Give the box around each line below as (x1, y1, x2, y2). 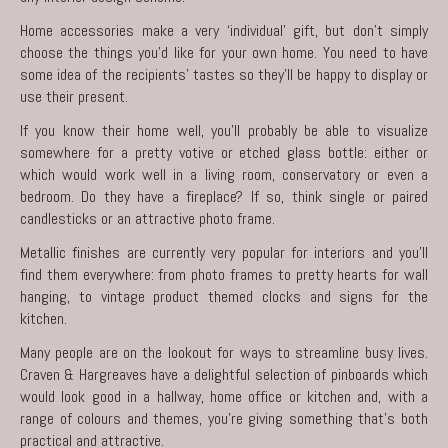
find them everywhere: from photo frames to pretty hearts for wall (20, 263, 428, 285)
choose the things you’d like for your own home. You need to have (20, 41, 428, 63)
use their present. (20, 85, 128, 107)
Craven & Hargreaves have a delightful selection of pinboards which (20, 363, 428, 385)
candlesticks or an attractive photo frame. (20, 207, 275, 229)
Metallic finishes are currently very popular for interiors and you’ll (20, 241, 428, 263)
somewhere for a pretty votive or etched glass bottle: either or (20, 141, 428, 163)
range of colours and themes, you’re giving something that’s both (20, 407, 428, 429)
